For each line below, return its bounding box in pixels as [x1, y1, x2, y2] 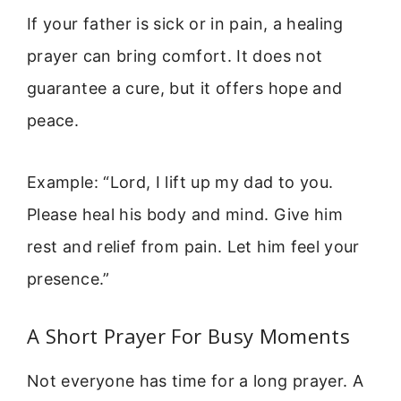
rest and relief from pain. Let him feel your [27, 236, 360, 256]
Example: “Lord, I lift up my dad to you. [27, 172, 334, 192]
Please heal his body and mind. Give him [27, 204, 344, 224]
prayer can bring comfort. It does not [27, 47, 323, 66]
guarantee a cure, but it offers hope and [27, 79, 343, 98]
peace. [27, 111, 80, 131]
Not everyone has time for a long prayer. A [27, 371, 364, 391]
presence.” [27, 269, 110, 288]
